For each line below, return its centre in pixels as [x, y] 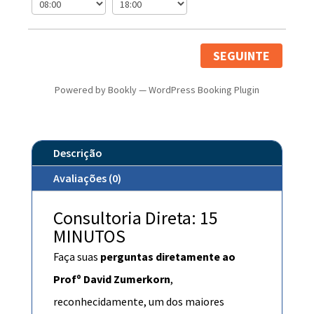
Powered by [81, 89]
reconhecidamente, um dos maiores [138, 301]
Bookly [122, 89]
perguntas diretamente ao [166, 256]
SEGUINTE [242, 55]
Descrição [77, 152]
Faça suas [75, 256]
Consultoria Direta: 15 [135, 217]
